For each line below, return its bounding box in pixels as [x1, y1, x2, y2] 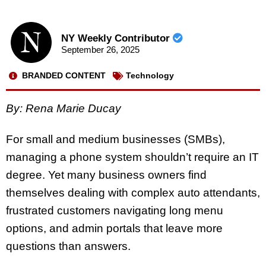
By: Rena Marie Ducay [6, 102, 121, 115]
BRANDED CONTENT [22, 71, 106, 81]
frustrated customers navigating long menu [6, 204, 223, 217]
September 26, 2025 [61, 45, 140, 55]
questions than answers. [6, 240, 131, 253]
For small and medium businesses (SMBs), [6, 133, 225, 146]
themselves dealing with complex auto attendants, [6, 186, 260, 199]
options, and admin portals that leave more [6, 222, 223, 235]
